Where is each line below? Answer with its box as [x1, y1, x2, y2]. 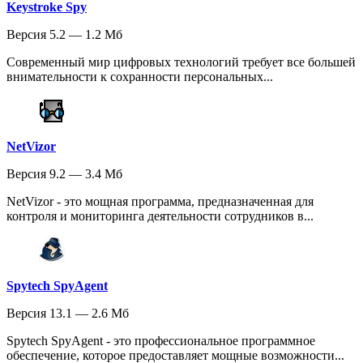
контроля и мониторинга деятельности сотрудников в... [6, 209, 314, 224]
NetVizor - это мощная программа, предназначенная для [6, 194, 314, 209]
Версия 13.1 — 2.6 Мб [6, 306, 129, 321]
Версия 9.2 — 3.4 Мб [6, 167, 122, 181]
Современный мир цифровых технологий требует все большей [6, 55, 356, 70]
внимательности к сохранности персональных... [6, 70, 273, 84]
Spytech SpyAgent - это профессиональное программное [6, 334, 315, 348]
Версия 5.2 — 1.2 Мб [6, 28, 122, 42]
